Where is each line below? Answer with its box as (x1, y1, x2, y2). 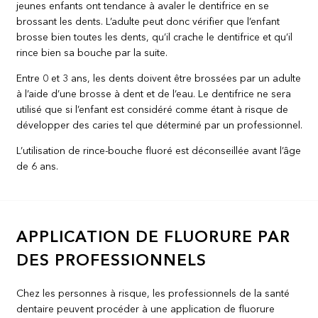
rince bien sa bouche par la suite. (16, 48, 168, 58)
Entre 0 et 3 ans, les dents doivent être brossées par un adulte (16, 73, 302, 84)
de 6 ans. (16, 161, 59, 172)
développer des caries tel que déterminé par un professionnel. (16, 120, 303, 131)
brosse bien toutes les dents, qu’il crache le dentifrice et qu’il (16, 32, 293, 43)
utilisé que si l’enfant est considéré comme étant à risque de (16, 104, 289, 115)
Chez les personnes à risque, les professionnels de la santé (16, 289, 290, 300)
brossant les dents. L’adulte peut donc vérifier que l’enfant (16, 16, 280, 27)
